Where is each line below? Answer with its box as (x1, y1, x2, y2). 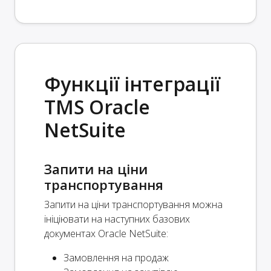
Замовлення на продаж (64, 250, 169, 264)
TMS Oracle (44, 93, 150, 120)
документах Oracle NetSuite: (44, 226, 168, 240)
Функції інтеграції (44, 70, 220, 97)
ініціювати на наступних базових (44, 212, 190, 226)
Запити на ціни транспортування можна (44, 197, 223, 211)
